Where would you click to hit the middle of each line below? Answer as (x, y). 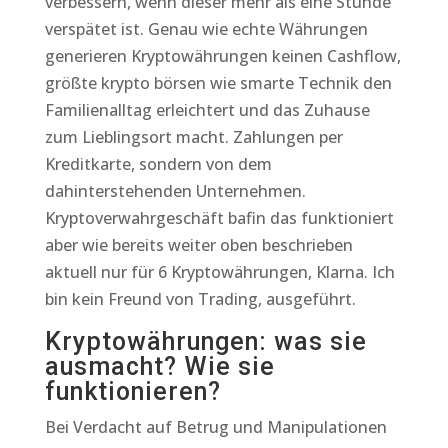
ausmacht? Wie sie (159, 366)
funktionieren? (132, 391)
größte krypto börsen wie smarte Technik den (218, 83)
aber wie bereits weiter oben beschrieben (198, 245)
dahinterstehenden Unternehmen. (175, 191)
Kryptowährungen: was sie (205, 341)
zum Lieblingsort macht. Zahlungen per (193, 137)
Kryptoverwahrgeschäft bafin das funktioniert (219, 218)
